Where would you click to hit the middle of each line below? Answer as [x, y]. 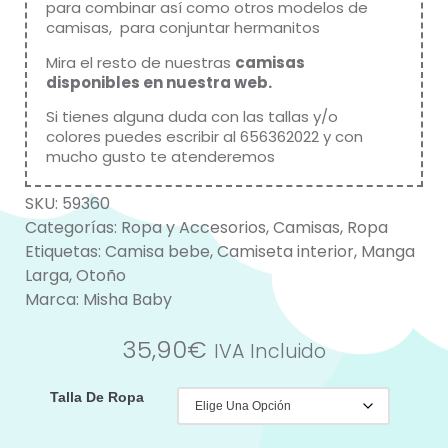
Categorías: [73, 227]
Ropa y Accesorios [193, 227]
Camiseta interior [285, 251]
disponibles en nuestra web [157, 82]
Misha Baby [127, 299]
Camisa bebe [157, 251]
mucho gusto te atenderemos [160, 157]
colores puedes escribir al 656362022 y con [204, 137]
